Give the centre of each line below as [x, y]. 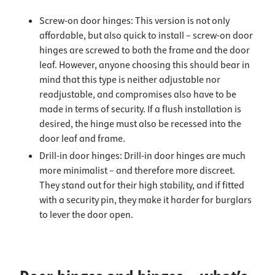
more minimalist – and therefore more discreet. [137, 171]
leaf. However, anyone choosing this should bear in [145, 65]
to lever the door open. [86, 215]
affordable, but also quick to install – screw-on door [146, 36]
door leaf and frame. [82, 139]
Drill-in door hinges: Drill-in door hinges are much [142, 156]
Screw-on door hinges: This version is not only [134, 21]
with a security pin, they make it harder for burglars [145, 200]
